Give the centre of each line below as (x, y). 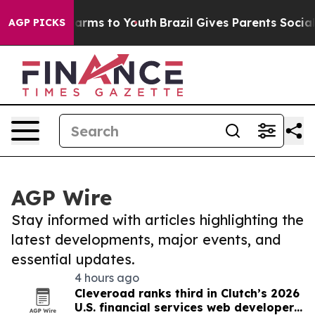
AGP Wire (62, 198)
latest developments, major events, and (146, 239)
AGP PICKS (37, 22)
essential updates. (73, 259)
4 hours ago (107, 278)
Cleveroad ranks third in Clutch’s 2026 (187, 293)
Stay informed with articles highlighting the (157, 220)
